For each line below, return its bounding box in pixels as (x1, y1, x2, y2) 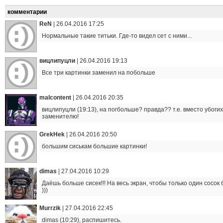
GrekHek (39, 131, 65, 138)
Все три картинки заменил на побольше (42, 69, 155, 76)
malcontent (39, 94, 71, 101)
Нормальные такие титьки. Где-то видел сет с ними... (42, 32, 192, 39)
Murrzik (39, 205, 61, 212)
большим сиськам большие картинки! (42, 143, 147, 150)
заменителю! (42, 113, 79, 120)
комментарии (7, 8, 47, 15)
